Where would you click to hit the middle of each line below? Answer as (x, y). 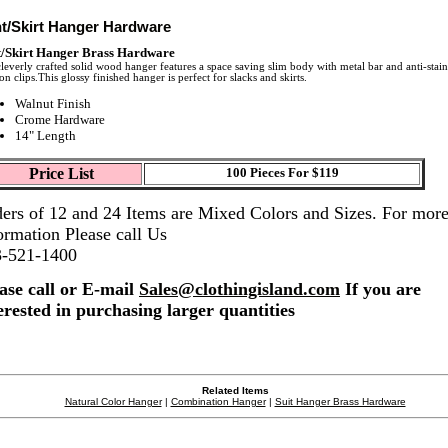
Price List (61, 173)
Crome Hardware (60, 120)
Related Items (235, 391)
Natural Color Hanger (113, 402)
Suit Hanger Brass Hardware (340, 402)
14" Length (45, 136)
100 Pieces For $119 (282, 172)
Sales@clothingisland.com (239, 289)
